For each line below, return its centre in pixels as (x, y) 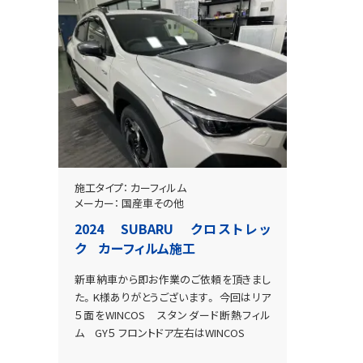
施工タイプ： (101, 188)
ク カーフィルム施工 (135, 248)
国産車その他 (153, 203)
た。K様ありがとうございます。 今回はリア (173, 297)
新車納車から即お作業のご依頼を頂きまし (173, 280)
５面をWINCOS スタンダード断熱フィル (173, 315)
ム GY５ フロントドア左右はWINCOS (165, 333)
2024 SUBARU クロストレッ (173, 229)
